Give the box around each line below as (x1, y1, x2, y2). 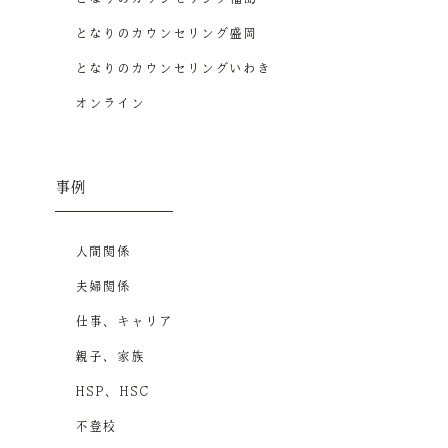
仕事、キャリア (74, 315, 173, 330)
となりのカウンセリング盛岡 (74, 26, 257, 41)
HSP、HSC (74, 385, 150, 400)
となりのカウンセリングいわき (74, 61, 271, 76)
